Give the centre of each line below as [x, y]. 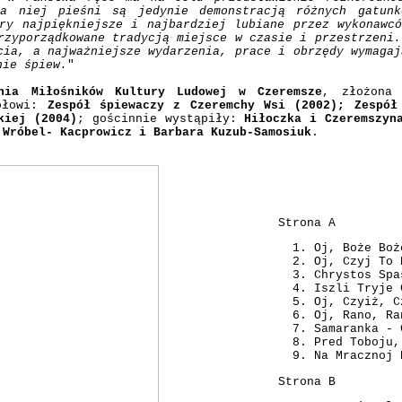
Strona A [307, 223]
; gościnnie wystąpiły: [161, 118]
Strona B [307, 381]
